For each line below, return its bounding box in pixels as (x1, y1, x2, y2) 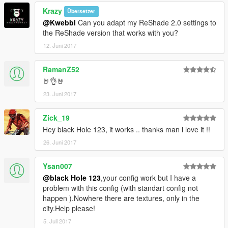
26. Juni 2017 (43, 137, 76, 146)
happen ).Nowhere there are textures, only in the (43, 192, 199, 203)
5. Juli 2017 (43, 216, 71, 225)
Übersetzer (67, 7, 96, 15)
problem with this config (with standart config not (43, 182, 198, 193)
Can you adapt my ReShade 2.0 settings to (76, 17, 216, 27)
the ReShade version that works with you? (43, 27, 178, 38)
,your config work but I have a (101, 172, 196, 183)
